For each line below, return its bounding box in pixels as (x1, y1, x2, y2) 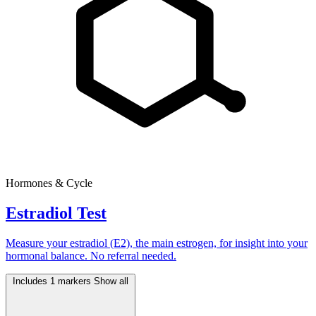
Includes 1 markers (13, 276, 94, 287)
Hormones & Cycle (6, 177, 92, 190)
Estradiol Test (6, 204, 107, 223)
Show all (94, 276, 128, 287)
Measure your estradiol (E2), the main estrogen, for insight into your (6, 237, 308, 250)
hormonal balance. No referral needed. (6, 250, 176, 262)
